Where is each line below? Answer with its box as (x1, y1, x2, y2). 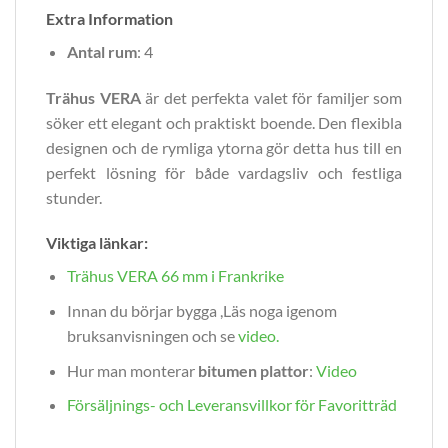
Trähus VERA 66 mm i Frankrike (66, 266, 284, 286)
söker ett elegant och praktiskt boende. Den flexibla (46, 112, 402, 132)
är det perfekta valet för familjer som (140, 87, 402, 107)
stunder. (46, 187, 102, 207)
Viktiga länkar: (46, 233, 148, 253)
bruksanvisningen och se (66, 325, 235, 345)
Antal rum (66, 41, 137, 61)
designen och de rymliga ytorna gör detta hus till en (46, 137, 402, 157)
